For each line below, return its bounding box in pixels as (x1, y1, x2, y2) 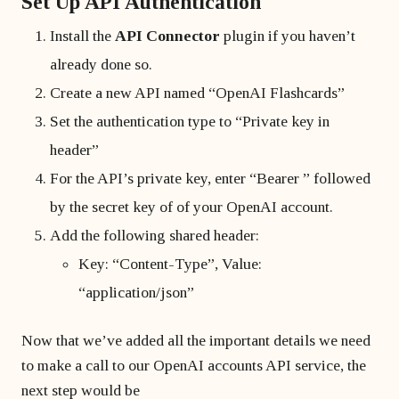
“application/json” (78, 283, 194, 301)
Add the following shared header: (50, 226, 259, 244)
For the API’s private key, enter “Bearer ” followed (50, 169, 370, 187)
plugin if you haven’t (220, 27, 355, 45)
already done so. (50, 55, 152, 73)
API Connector (115, 27, 220, 45)
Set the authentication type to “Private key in (50, 112, 330, 130)
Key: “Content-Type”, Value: (78, 255, 262, 273)
